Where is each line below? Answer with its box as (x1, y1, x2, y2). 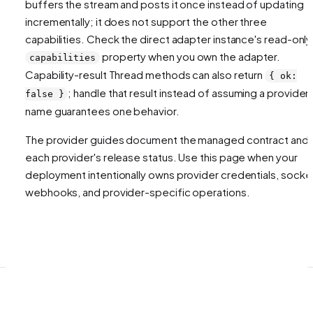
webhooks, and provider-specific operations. (25, 184, 250, 198)
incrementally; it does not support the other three (25, 14, 268, 28)
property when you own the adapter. (100, 49, 281, 63)
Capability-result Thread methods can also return (25, 67, 265, 81)
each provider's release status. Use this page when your (25, 150, 298, 163)
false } (25, 88, 64, 99)
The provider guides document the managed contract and (25, 132, 309, 146)
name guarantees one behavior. (25, 103, 180, 117)
